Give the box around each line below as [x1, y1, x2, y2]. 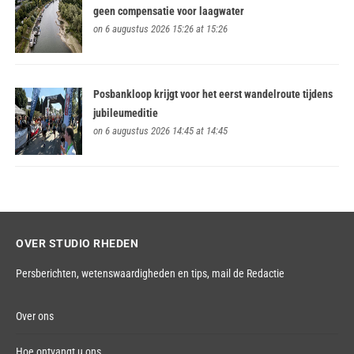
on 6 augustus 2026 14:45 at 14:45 [93, 124, 228, 137]
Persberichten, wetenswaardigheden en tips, [16, 267, 212, 281]
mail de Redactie [212, 267, 284, 281]
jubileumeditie [93, 106, 159, 119]
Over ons [16, 310, 54, 323]
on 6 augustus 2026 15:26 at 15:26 [93, 23, 228, 36]
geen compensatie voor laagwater [93, 5, 245, 18]
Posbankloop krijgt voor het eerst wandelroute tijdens [93, 87, 333, 100]
